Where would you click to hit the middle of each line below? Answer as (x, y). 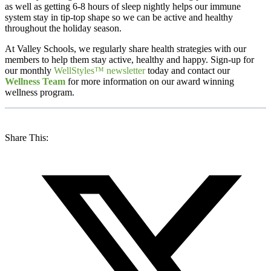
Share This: (27, 137)
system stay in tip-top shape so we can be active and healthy (119, 17)
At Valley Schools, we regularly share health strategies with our (126, 48)
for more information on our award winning (150, 81)
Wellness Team (35, 81)
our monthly (28, 70)
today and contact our (188, 70)
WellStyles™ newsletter (100, 70)
